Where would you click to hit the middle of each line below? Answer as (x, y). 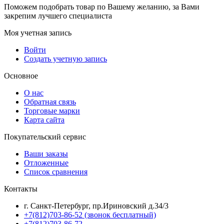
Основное (21, 75)
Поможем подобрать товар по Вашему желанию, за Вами (102, 6)
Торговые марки (52, 110)
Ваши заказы (46, 153)
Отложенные (46, 162)
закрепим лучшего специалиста (58, 15)
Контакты (21, 188)
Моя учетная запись (38, 32)
